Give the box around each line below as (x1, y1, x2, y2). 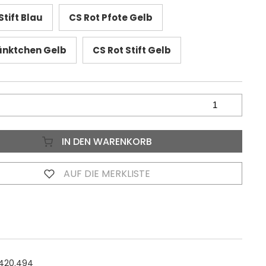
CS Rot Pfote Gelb (68, 11, 153, 24)
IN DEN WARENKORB (59, 134, 153, 148)
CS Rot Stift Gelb (92, 43, 171, 56)
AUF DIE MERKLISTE (61, 166, 151, 180)
